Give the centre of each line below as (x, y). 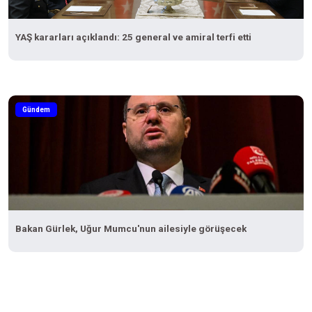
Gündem (36, 109)
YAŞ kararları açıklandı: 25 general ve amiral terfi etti (133, 37)
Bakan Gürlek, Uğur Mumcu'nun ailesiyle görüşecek (131, 228)
